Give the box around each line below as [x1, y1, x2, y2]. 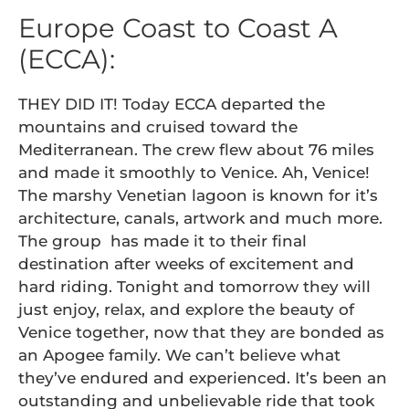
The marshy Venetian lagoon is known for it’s [18, 186, 378, 204]
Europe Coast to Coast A [18, 12, 338, 44]
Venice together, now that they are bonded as [18, 323, 384, 341]
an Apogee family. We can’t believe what [18, 346, 341, 364]
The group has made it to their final [18, 232, 307, 250]
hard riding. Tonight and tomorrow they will [18, 278, 371, 296]
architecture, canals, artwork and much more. [18, 209, 383, 227]
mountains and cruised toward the [18, 118, 298, 136]
